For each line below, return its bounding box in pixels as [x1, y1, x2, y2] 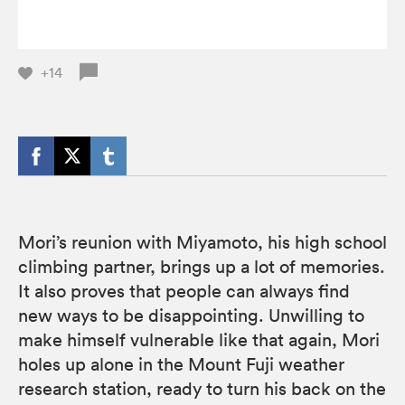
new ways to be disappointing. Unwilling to [18, 304, 364, 326]
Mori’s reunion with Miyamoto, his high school [18, 231, 387, 253]
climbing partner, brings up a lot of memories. [18, 255, 385, 278]
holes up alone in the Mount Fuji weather [18, 353, 344, 375]
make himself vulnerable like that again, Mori [18, 328, 380, 351]
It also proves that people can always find [18, 279, 350, 302]
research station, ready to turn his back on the [18, 377, 386, 400]
